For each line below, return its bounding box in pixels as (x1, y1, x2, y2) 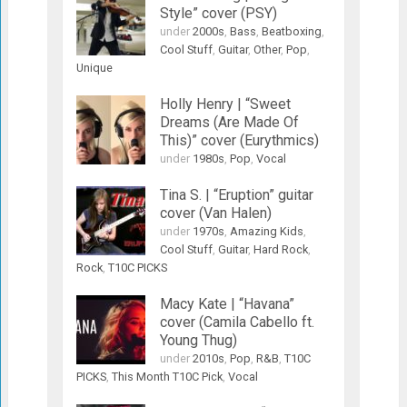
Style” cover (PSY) (159, 4, 277, 22)
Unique (75, 60, 113, 74)
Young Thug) (159, 331, 237, 349)
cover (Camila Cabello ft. (159, 313, 314, 331)
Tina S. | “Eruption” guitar (159, 185, 313, 203)
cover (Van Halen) (159, 203, 272, 222)
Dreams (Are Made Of (159, 113, 299, 131)
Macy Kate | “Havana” (159, 294, 294, 313)
